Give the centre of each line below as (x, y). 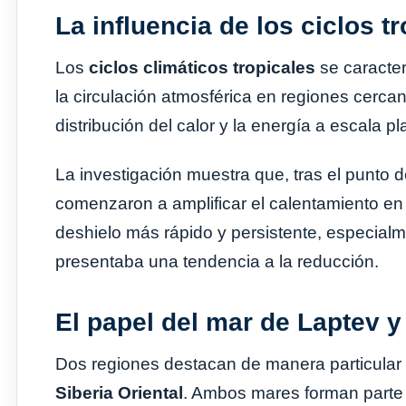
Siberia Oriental (119, 392)
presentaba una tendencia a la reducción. (217, 261)
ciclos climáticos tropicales (202, 67)
